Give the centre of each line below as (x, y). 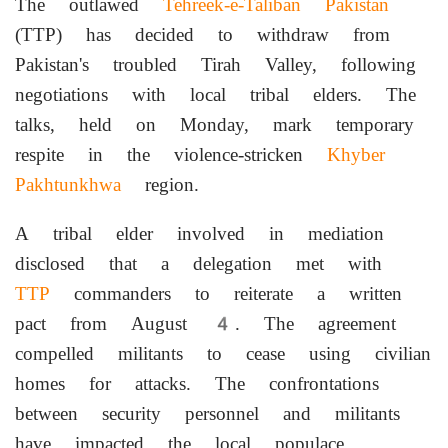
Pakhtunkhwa (68, 185)
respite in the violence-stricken (171, 155)
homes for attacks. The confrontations (197, 384)
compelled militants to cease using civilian (223, 354)
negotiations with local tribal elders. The (215, 95)
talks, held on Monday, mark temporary (214, 125)
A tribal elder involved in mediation (199, 234)
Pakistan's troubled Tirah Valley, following (215, 65)
